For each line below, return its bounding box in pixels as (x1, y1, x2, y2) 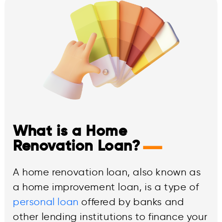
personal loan (13, 195, 79, 208)
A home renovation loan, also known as (13, 166, 201, 178)
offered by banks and (78, 195, 184, 208)
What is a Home (13, 121, 127, 140)
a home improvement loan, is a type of (13, 180, 199, 193)
